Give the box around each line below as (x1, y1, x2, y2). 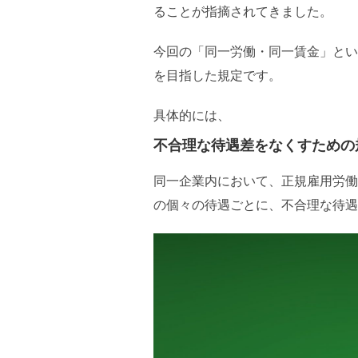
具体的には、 (153, 108, 230, 122)
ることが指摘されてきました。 (153, 4, 332, 18)
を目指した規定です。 (153, 68, 281, 82)
